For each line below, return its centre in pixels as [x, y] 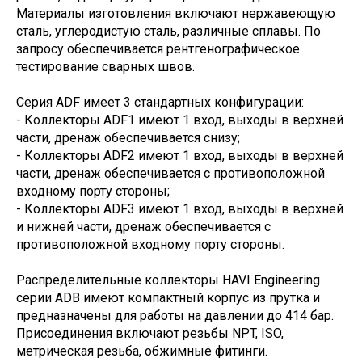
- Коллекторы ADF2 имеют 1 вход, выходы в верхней [180, 156]
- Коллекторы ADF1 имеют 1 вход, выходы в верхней [180, 120]
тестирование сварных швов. [105, 67]
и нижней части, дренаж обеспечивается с [143, 227]
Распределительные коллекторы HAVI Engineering [168, 280]
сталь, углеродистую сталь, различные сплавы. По [168, 31]
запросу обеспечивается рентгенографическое [158, 49]
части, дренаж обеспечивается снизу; [128, 138]
